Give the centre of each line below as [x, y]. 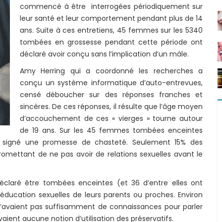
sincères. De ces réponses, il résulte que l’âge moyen [111, 107]
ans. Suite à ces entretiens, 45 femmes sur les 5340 [111, 30]
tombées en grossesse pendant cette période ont [111, 42]
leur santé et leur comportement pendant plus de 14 [111, 18]
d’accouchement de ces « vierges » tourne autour [111, 118]
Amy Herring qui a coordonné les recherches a [111, 71]
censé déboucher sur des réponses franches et [111, 95]
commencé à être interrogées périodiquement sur [111, 6]
